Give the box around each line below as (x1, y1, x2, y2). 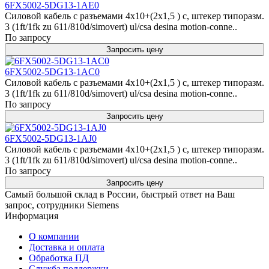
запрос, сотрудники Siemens (5, 200, 119, 210)
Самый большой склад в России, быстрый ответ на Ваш (5, 189, 235, 199)
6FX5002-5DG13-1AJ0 (5, 133, 97, 144)
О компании (29, 231, 79, 241)
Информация (5, 211, 58, 221)
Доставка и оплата (29, 242, 104, 252)
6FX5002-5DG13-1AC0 (5, 67, 100, 77)
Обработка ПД (29, 253, 89, 263)
